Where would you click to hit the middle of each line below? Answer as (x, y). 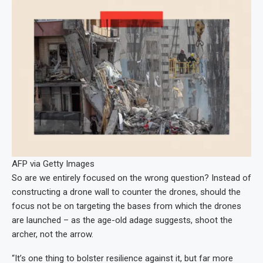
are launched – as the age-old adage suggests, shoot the (122, 220)
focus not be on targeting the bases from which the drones (127, 206)
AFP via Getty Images (53, 164)
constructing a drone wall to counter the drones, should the (126, 192)
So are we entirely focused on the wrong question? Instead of (131, 178)
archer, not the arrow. (53, 235)
